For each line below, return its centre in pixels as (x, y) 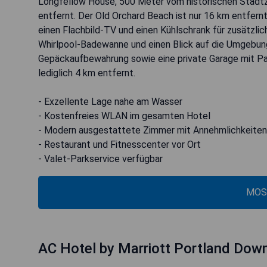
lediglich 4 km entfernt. (87, 73)
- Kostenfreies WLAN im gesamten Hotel (124, 116)
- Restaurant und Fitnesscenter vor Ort (119, 145)
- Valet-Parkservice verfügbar (100, 159)
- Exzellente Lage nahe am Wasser (110, 102)
